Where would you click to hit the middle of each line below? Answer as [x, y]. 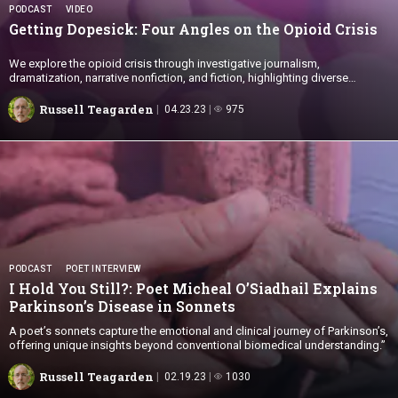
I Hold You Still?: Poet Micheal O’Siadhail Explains [193, 288]
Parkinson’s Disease [83, 306]
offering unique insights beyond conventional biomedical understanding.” [197, 345]
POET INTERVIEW [103, 268]
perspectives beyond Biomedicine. [98, 92]
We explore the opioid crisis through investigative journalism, [164, 63]
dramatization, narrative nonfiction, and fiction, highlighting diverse [179, 77]
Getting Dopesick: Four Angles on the [146, 28]
